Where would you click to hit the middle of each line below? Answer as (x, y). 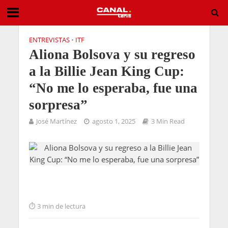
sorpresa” (58, 105)
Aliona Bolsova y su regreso (112, 54)
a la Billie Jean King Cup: (106, 71)
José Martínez (56, 121)
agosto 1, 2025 (113, 121)
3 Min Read (168, 121)
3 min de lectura (61, 206)
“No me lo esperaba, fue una (113, 88)
